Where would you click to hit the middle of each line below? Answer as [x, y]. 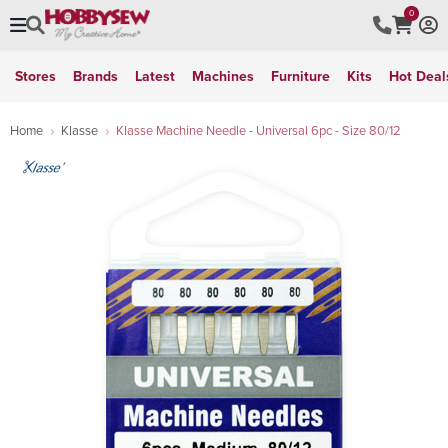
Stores [35, 76]
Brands [95, 76]
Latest [155, 76]
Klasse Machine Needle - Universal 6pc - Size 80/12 [258, 130]
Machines [223, 76]
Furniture [300, 76]
